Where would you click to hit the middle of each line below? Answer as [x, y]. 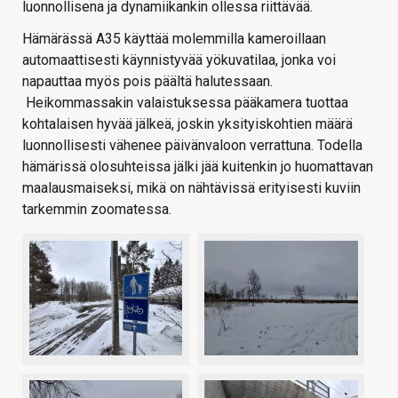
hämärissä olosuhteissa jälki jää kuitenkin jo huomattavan [198, 167]
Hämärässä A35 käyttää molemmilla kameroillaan [174, 39]
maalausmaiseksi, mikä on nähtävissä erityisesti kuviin [191, 188]
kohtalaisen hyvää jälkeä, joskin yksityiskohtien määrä [187, 124]
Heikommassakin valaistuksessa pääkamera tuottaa [185, 103]
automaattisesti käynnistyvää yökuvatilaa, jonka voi [179, 60]
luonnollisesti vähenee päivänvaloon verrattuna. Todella [192, 146]
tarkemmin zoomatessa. [97, 210]
